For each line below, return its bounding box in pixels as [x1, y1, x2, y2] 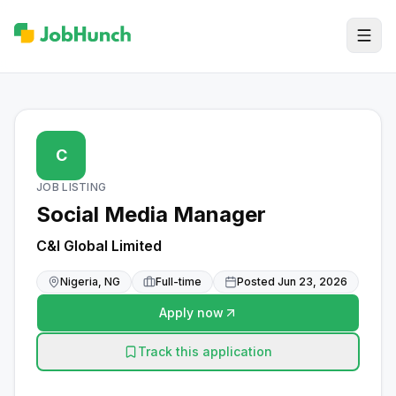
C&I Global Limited [36, 237, 162, 255]
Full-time [156, 275, 202, 288]
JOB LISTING [36, 180, 107, 194]
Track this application [138, 344, 272, 359]
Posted [237, 275, 278, 288]
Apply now [158, 305, 224, 320]
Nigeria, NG [60, 275, 120, 288]
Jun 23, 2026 [278, 275, 347, 288]
